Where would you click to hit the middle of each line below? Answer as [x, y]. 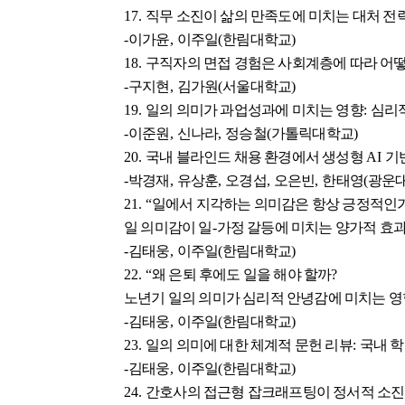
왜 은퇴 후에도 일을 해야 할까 [242, 275]
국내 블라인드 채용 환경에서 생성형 [256, 157]
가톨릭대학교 [312, 134]
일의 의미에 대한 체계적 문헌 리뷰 [249, 345]
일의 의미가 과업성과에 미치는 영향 [254, 110]
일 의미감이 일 [168, 228]
